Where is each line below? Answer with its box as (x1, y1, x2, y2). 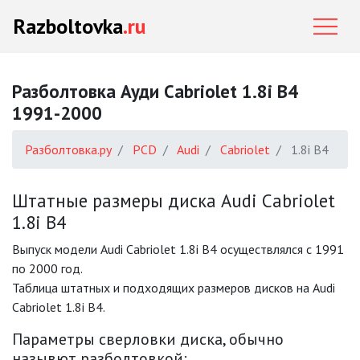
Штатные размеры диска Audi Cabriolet (12, 189, 335, 212)
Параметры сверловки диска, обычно (12, 329, 284, 350)
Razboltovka (13, 13, 123, 39)
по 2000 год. (12, 260, 83, 276)
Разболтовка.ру (25, 141, 112, 157)
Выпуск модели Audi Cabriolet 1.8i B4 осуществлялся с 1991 (12, 241, 344, 257)
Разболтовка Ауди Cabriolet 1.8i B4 (12, 80, 298, 103)
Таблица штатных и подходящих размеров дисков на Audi (12, 280, 335, 296)
